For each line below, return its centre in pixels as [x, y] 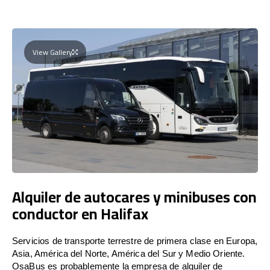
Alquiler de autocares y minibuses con [134, 196]
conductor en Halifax [80, 213]
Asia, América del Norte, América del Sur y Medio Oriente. [129, 253]
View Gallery [52, 52]
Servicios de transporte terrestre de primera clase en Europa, [135, 240]
